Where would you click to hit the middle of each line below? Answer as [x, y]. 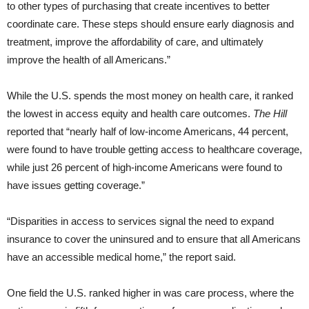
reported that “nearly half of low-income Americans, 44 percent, [148, 132]
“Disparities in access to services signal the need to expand [140, 221]
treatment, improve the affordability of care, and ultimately [135, 42]
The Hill [270, 114]
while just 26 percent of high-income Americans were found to [144, 168]
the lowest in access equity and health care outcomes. [130, 114]
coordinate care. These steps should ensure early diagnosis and [150, 24]
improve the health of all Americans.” [89, 60]
